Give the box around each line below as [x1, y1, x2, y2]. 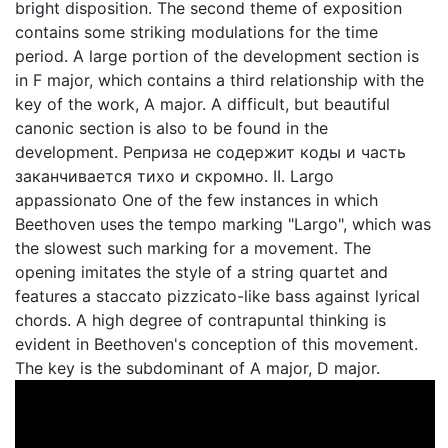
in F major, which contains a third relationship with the [15, 70, 424, 90]
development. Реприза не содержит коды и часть [15, 142, 406, 162]
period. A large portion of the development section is [15, 46, 419, 66]
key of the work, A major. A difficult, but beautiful [15, 94, 390, 114]
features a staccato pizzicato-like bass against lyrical [15, 286, 420, 306]
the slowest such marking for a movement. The [15, 238, 371, 258]
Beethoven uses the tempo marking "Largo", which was [15, 214, 431, 234]
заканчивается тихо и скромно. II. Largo [15, 166, 334, 186]
